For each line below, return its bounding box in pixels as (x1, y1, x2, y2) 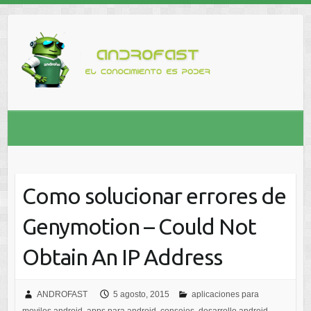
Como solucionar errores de (22, 183, 286, 208)
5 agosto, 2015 (112, 289, 169, 299)
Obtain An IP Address (22, 244, 222, 269)
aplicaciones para (191, 289, 259, 299)
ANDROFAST (36, 289, 87, 299)
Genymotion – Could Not (22, 214, 256, 239)
